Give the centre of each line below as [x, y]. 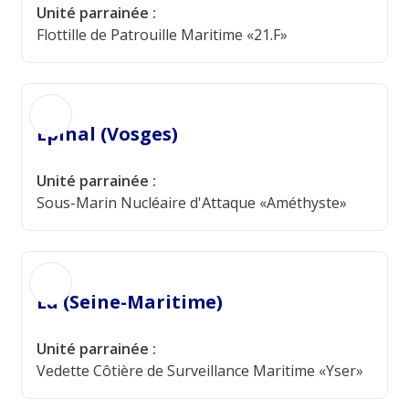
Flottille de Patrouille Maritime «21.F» [162, 35]
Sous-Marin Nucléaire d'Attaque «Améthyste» [192, 203]
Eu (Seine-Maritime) [130, 302]
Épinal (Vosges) [107, 134]
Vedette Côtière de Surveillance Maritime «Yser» [200, 371]
